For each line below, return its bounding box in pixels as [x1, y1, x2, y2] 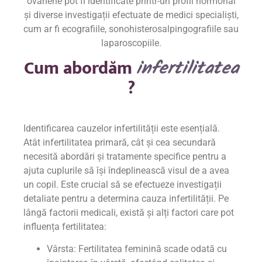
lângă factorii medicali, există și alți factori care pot [23, 206, 234, 218]
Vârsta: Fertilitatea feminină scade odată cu [47, 243, 227, 255]
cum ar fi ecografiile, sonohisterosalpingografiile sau [23, 23, 239, 35]
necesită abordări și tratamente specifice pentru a [23, 150, 226, 162]
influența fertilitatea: [23, 220, 106, 232]
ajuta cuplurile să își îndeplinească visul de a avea [23, 164, 229, 176]
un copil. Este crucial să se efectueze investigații [23, 178, 222, 190]
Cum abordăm [23, 53, 136, 83]
